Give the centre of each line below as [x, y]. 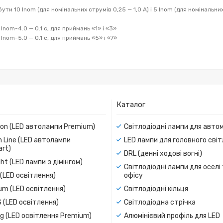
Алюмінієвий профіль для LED [172, 216]
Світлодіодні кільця [156, 189]
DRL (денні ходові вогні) [163, 153]
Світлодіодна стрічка [160, 202]
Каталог [131, 104]
